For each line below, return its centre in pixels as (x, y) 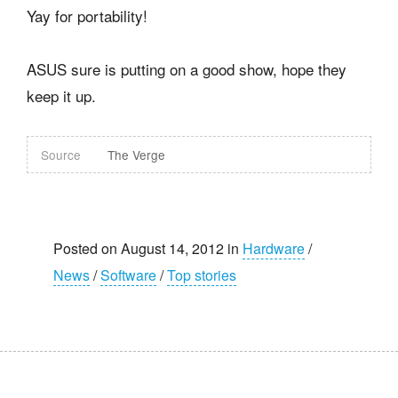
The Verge (136, 155)
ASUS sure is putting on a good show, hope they (187, 69)
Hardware (274, 249)
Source (61, 155)
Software (128, 275)
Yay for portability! (87, 16)
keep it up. (61, 96)
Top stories (202, 275)
